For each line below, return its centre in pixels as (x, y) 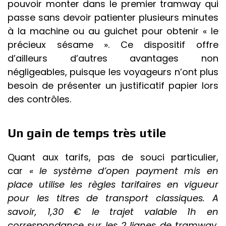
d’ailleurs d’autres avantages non (113, 59)
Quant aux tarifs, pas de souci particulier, (113, 157)
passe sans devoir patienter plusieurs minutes (113, 18)
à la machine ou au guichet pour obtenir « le (113, 31)
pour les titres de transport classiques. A (113, 198)
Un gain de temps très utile (88, 133)
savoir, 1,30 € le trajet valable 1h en (113, 212)
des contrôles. (39, 99)
